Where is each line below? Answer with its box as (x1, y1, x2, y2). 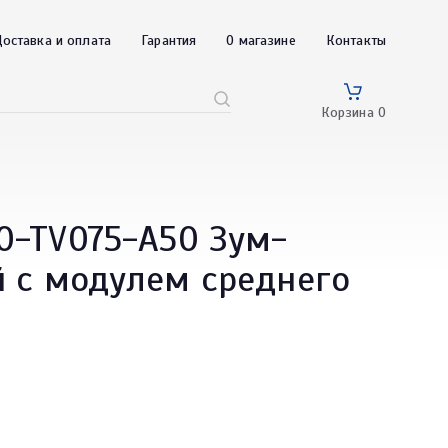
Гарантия (141, 32, 197, 49)
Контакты (325, 32, 386, 49)
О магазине (226, 32, 296, 49)
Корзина (320, 104, 378, 121)
